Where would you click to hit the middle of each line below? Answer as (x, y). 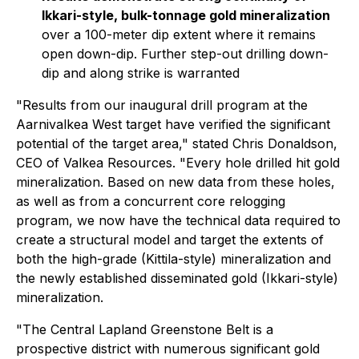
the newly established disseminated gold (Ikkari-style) (177, 278)
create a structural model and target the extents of (170, 240)
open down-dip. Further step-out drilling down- (185, 54)
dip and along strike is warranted (141, 73)
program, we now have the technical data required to (178, 220)
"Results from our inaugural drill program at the (162, 105)
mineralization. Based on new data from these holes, (175, 182)
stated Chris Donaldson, (263, 143)
